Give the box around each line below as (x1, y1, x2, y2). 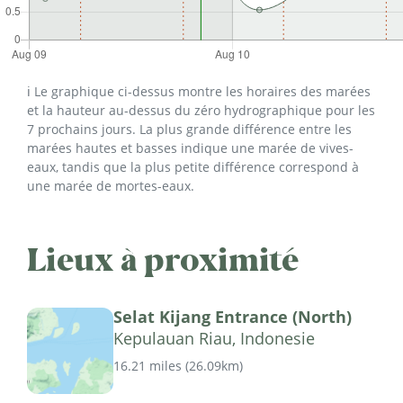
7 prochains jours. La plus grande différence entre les (27, 120, 352, 138)
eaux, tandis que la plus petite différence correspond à (27, 157, 359, 175)
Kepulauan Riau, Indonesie (113, 327, 315, 349)
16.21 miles (113, 356, 182, 374)
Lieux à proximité (27, 238, 300, 281)
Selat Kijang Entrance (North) (113, 305, 352, 327)
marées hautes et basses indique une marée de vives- (27, 139, 354, 157)
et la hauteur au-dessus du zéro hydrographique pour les (27, 101, 375, 119)
